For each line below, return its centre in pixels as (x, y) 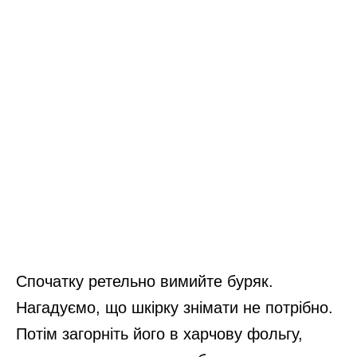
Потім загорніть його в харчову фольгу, (159, 333)
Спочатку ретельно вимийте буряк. (145, 281)
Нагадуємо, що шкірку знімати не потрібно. (175, 307)
